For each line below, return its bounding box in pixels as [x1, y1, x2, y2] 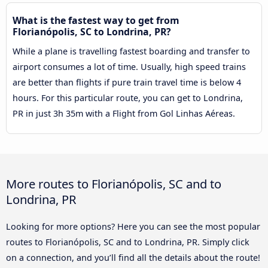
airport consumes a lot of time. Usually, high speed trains [13, 61, 246, 73]
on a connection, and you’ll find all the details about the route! [6, 251, 260, 263]
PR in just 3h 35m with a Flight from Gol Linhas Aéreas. [13, 108, 235, 120]
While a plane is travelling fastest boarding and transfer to [13, 45, 250, 57]
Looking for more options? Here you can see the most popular [6, 220, 260, 232]
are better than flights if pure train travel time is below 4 [13, 77, 241, 89]
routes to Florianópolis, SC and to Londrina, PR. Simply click [6, 236, 249, 248]
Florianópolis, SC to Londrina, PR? [13, 25, 171, 39]
